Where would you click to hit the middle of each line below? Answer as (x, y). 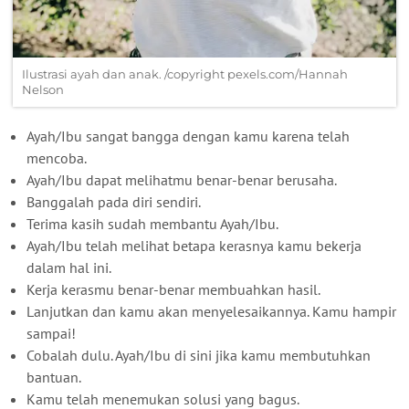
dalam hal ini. (69, 267)
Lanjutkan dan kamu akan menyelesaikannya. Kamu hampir (211, 311)
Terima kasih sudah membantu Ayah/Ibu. (152, 223)
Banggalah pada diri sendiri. (114, 201)
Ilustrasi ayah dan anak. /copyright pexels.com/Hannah (185, 73)
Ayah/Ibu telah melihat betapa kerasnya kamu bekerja (194, 245)
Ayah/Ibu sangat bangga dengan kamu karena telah (188, 136)
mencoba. (57, 157)
